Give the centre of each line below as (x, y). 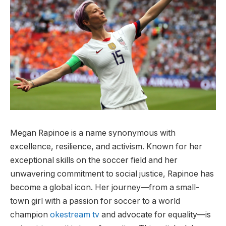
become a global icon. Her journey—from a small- (105, 187)
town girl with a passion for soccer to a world (95, 201)
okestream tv (75, 214)
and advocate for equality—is (155, 214)
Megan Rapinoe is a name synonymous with (93, 133)
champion (30, 214)
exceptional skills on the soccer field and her (94, 160)
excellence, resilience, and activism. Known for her (106, 146)
